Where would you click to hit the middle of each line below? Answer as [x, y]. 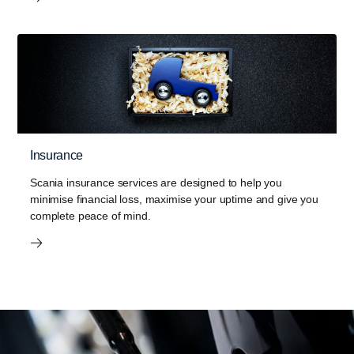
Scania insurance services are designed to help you [156, 183]
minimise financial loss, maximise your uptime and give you [174, 200]
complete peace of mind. [90, 216]
